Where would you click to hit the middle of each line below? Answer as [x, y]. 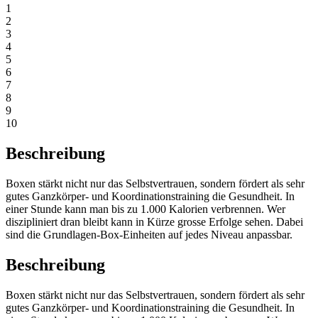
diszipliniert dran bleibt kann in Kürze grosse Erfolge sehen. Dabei [154, 222]
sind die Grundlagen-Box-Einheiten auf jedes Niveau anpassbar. [149, 235]
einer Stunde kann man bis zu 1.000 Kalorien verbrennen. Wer [146, 209]
